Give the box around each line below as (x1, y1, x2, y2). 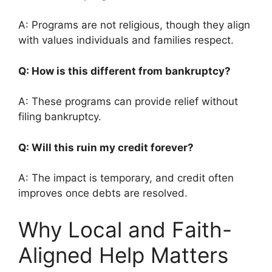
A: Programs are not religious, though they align (18, 19, 250, 32)
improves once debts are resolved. (18, 187, 188, 200)
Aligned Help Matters (18, 242, 228, 268)
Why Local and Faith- (18, 216, 232, 242)
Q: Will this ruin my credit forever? (18, 141, 199, 154)
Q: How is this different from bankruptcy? (18, 64, 236, 77)
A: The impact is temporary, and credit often (18, 172, 234, 185)
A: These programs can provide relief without (18, 95, 238, 108)
